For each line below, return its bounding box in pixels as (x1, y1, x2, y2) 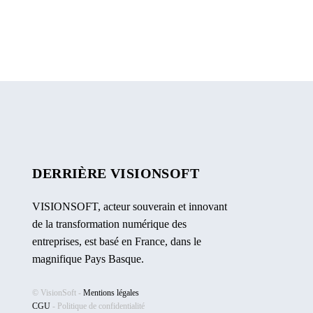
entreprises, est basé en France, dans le (32, 235, 202, 247)
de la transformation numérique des (32, 218, 187, 230)
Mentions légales (83, 288, 140, 298)
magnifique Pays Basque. (32, 253, 145, 265)
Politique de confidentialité (57, 301, 145, 311)
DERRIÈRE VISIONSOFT (32, 166, 199, 181)
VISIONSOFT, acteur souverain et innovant (32, 201, 228, 212)
